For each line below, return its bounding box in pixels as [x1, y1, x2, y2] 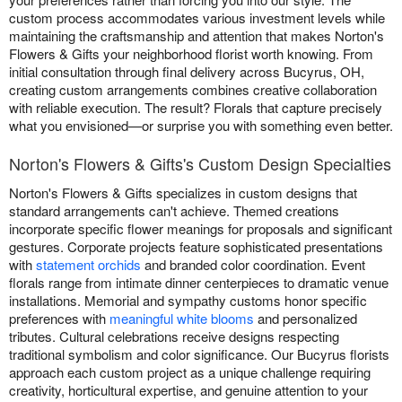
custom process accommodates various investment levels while [9, 7, 385, 27]
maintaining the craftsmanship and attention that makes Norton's [9, 25, 384, 45]
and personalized [254, 308, 357, 328]
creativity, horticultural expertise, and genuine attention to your [9, 380, 368, 399]
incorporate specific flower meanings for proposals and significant [9, 218, 392, 238]
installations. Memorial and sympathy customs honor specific [9, 290, 367, 310]
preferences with [9, 308, 109, 328]
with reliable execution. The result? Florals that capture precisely [9, 97, 382, 117]
